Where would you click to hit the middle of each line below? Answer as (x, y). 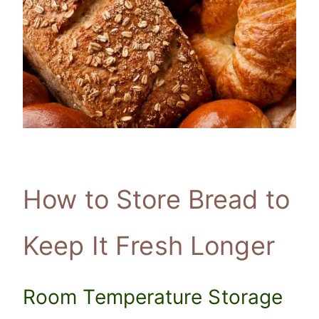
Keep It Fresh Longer (149, 246)
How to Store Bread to (157, 200)
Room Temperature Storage (153, 297)
